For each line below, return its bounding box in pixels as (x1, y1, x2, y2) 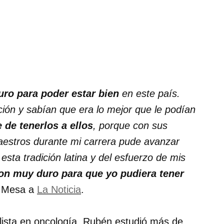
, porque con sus (93, 120, 167, 131)
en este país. (119, 88, 180, 99)
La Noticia (37, 184, 81, 195)
